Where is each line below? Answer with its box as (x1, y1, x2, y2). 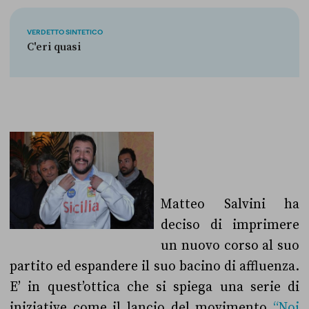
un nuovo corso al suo (161, 237, 299, 254)
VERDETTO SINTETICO (26, 27, 103, 37)
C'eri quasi (26, 41, 81, 54)
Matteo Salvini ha (161, 196, 299, 212)
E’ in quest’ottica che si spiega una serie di (10, 279, 299, 295)
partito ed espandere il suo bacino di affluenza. (10, 258, 299, 275)
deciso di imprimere (161, 217, 299, 233)
